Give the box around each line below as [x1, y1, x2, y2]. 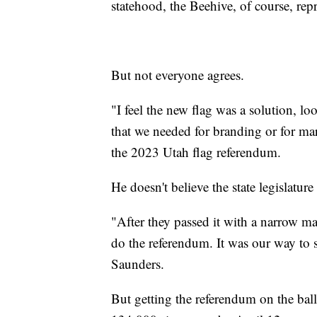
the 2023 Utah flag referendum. [111, 142, 281, 161]
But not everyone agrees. [111, 65, 244, 83]
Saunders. [111, 254, 164, 272]
